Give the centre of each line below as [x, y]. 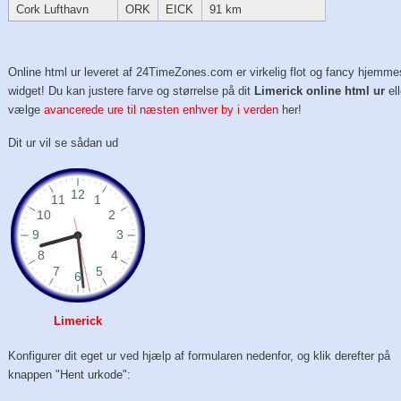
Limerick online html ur [320, 91]
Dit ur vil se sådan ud [64, 142]
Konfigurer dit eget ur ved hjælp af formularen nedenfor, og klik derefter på [200, 356]
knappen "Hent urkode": [70, 375]
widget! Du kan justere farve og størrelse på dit [132, 91]
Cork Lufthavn [52, 10]
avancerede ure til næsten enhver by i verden [162, 110]
